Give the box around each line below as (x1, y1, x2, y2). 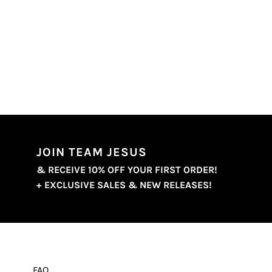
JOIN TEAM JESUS (36, 144, 148, 159)
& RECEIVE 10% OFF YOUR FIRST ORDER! (36, 163, 218, 175)
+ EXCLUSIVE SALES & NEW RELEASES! (36, 178, 212, 191)
